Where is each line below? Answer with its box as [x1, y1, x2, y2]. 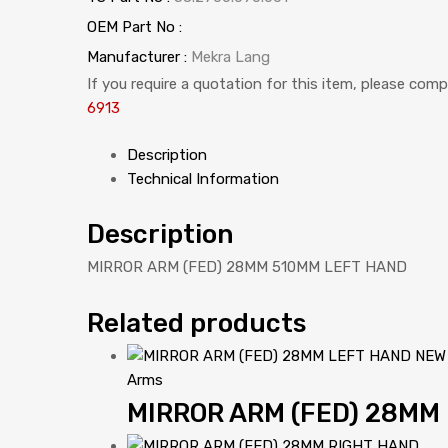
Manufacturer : [87, 48, 191, 66]
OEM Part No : [87, 18, 182, 36]
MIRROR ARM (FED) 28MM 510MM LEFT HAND [87, 258, 407, 276]
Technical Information [127, 169, 279, 188]
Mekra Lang [191, 48, 270, 66]
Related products [87, 307, 306, 338]
